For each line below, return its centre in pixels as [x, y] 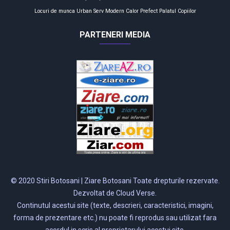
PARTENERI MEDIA [115, 34]
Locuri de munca [54, 11]
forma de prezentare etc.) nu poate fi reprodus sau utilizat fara [115, 218]
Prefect [149, 11]
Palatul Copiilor [177, 11]
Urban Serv [90, 11]
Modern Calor [122, 11]
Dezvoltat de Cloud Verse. [115, 193]
